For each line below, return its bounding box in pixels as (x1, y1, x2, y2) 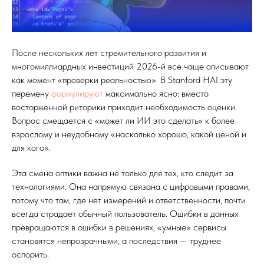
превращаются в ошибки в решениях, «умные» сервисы (12, 222, 226, 233)
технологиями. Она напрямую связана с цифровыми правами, (12, 181, 250, 193)
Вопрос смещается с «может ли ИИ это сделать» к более (12, 115, 235, 127)
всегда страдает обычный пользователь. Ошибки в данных (12, 208, 239, 220)
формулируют (51, 88, 105, 100)
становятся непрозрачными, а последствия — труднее (12, 235, 221, 247)
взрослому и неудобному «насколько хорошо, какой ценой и (12, 128, 246, 140)
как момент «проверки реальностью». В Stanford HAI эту (12, 74, 232, 86)
